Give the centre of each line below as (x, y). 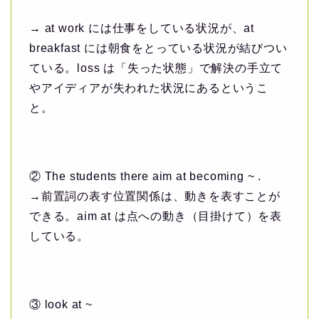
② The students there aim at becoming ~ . (145, 177)
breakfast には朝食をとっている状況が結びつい (158, 48)
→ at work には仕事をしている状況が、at (142, 28)
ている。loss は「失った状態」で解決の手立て (156, 68)
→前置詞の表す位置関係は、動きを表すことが (155, 197)
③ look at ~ (61, 305)
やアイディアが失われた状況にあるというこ (149, 88)
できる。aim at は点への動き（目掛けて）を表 (156, 216)
